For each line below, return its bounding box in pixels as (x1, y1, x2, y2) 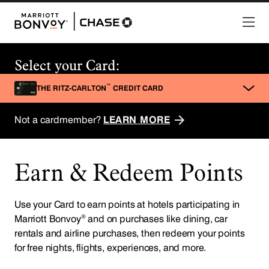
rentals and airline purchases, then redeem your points (14, 227, 245, 239)
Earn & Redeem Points (14, 157, 243, 186)
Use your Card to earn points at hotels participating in (14, 198, 240, 210)
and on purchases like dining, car (85, 213, 228, 225)
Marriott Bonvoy (14, 213, 81, 225)
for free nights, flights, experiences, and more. (14, 241, 207, 253)
